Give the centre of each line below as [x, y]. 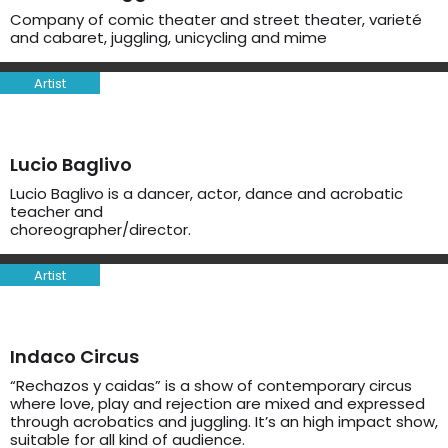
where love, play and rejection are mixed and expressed [217, 403]
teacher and [56, 211]
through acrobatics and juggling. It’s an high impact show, [224, 421]
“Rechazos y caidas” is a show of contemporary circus [211, 385]
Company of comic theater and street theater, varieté [216, 19]
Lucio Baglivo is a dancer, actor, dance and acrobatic [206, 193]
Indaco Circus [74, 356]
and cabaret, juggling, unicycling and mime [168, 37]
